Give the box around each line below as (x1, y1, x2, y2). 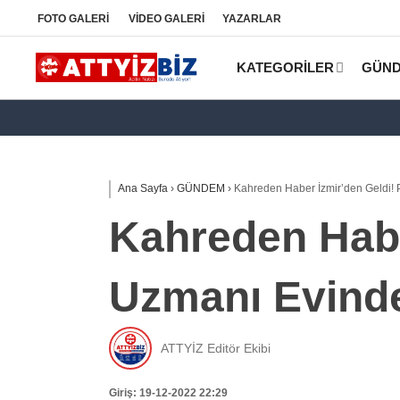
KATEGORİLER (237, 60, 334, 75)
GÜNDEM (177, 182, 225, 195)
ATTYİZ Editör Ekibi (161, 340, 271, 355)
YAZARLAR (222, 12, 281, 25)
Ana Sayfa (118, 182, 168, 195)
